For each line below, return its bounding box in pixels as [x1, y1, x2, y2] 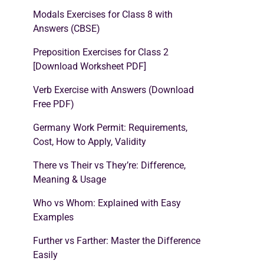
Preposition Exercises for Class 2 [33, 46, 169, 58]
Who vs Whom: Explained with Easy [33, 197, 181, 209]
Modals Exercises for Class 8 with [33, 8, 173, 20]
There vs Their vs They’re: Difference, [33, 159, 186, 171]
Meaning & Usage [33, 173, 106, 185]
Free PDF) [33, 98, 74, 110]
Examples [33, 211, 74, 223]
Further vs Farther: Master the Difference [33, 235, 200, 246]
